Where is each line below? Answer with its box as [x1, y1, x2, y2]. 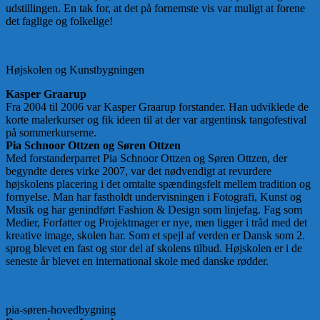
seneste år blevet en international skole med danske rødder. [6, 255, 269, 268]
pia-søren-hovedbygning [6, 304, 116, 316]
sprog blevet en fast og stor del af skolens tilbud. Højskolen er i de [6, 242, 302, 255]
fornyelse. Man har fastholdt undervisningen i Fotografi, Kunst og [6, 191, 301, 204]
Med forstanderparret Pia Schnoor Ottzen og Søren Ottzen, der [6, 152, 287, 165]
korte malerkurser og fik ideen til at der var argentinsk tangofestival [6, 114, 306, 126]
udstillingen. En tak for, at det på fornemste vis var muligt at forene [6, 2, 305, 15]
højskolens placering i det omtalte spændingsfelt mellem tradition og [6, 178, 311, 191]
